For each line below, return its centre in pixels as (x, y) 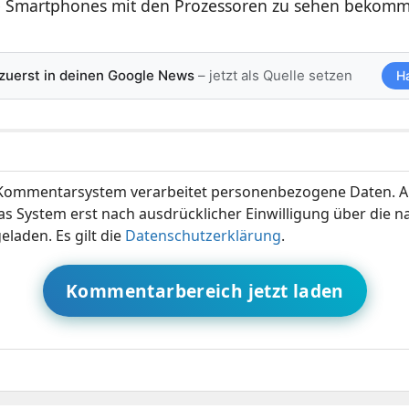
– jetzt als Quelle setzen (273, 75)
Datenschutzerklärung (203, 235)
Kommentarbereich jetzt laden (205, 290)
